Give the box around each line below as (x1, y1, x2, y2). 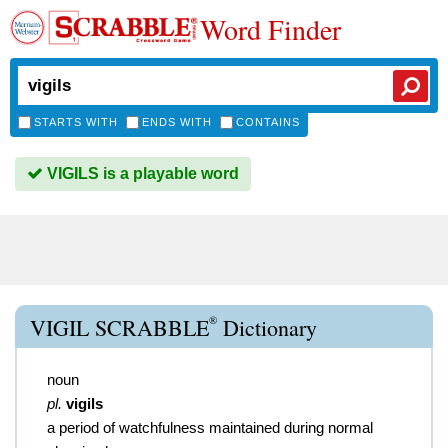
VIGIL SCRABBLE (30, 313, 209, 342)
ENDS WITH (142, 116, 212, 128)
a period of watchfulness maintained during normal (47, 419, 373, 436)
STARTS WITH (34, 116, 118, 128)
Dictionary (217, 313, 317, 342)
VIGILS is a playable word (43, 165, 239, 182)
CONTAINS (236, 116, 300, 128)
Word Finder (200, 10, 341, 48)
